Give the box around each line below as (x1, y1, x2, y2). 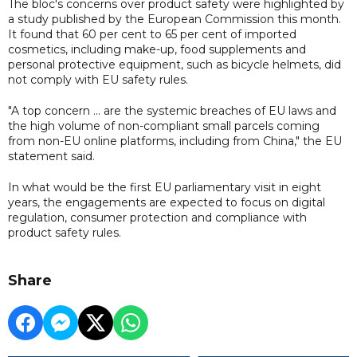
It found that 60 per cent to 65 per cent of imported (8, 26, 296, 41)
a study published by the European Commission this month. (8, 11, 341, 26)
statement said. (8, 148, 95, 163)
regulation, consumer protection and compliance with (8, 210, 307, 225)
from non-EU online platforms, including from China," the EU (8, 133, 342, 148)
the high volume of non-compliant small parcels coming (8, 118, 320, 133)
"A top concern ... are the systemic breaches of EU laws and (8, 103, 336, 118)
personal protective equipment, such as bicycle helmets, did (8, 57, 341, 72)
